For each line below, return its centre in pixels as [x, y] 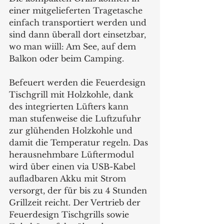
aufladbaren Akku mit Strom [69, 178]
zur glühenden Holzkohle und [72, 130]
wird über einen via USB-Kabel [73, 166]
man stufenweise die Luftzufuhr [76, 118]
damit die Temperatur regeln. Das [80, 142]
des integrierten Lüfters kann [70, 106]
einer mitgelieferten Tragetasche [77, 10]
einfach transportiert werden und [79, 22]
